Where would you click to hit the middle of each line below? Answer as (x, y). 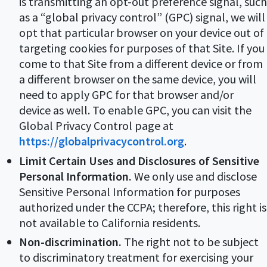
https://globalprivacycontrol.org (102, 141)
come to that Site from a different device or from (141, 64)
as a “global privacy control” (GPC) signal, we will (142, 17)
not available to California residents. (110, 222)
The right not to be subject (190, 241)
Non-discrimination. (70, 241)
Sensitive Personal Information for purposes (130, 191)
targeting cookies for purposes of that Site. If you (142, 48)
